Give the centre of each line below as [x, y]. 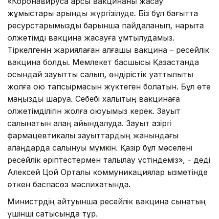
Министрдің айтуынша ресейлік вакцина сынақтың [107, 201]
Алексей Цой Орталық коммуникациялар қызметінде [108, 172]
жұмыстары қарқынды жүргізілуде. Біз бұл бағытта [103, 13]
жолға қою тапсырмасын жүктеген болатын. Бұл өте [109, 86]
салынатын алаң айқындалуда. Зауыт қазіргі [89, 123]
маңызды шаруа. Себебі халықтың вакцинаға [94, 99]
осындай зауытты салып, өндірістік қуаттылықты [100, 74]
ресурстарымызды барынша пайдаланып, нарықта [106, 25]
